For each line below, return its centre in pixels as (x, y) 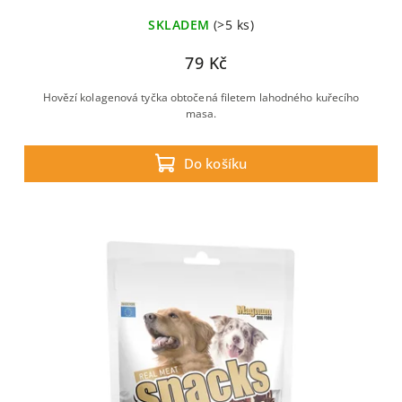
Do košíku (215, 163)
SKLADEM (179, 25)
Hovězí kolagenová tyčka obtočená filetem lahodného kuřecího (201, 97)
